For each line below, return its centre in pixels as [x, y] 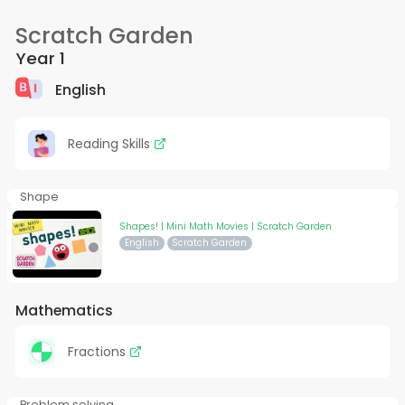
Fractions [98, 351]
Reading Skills [110, 144]
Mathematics [64, 310]
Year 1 [40, 59]
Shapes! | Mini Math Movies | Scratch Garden [225, 227]
